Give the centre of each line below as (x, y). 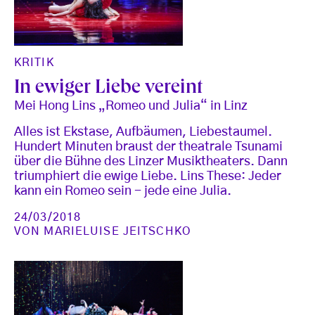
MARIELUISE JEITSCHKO (117, 231)
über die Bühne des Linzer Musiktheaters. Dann (151, 161)
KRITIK (34, 62)
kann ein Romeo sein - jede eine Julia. (123, 191)
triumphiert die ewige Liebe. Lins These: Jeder (148, 176)
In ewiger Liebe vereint (108, 89)
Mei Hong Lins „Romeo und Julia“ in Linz (131, 106)
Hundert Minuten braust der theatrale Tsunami (148, 147)
